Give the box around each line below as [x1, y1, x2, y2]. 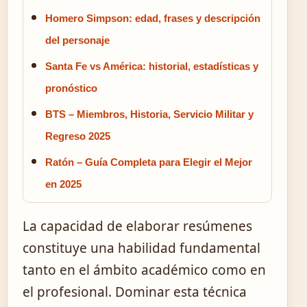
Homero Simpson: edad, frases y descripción [45, 12, 260, 24]
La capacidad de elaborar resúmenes [23, 217, 252, 235]
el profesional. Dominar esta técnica [23, 282, 247, 301]
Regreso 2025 [45, 130, 110, 142]
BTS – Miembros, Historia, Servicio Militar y [45, 108, 254, 120]
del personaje [45, 34, 110, 46]
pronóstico [45, 82, 97, 94]
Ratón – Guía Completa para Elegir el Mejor [45, 156, 252, 168]
